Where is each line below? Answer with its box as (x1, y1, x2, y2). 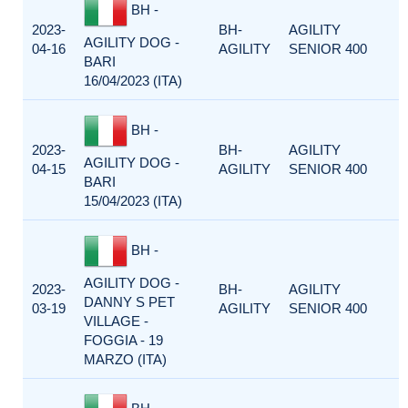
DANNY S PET (84, 294, 175, 310)
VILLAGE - (84, 313, 148, 329)
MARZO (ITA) (84, 352, 167, 367)
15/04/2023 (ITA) (84, 193, 182, 209)
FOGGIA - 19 (84, 332, 163, 348)
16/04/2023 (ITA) (84, 73, 182, 88)
